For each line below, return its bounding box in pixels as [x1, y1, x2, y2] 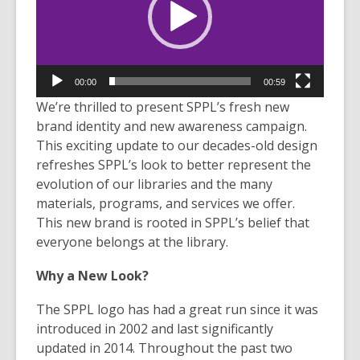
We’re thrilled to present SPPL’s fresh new [36, 98, 289, 117]
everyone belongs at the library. [36, 233, 228, 252]
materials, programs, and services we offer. [36, 194, 295, 213]
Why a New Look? [36, 267, 152, 285]
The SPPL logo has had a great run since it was [36, 301, 318, 319]
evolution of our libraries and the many [36, 175, 272, 194]
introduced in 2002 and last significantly [36, 320, 273, 338]
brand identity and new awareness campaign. [36, 117, 307, 136]
